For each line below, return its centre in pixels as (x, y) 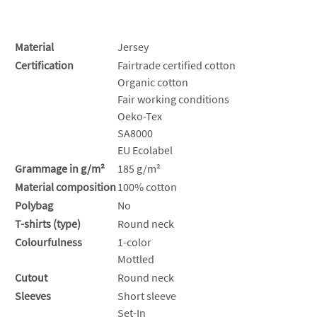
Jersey (133, 46)
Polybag (34, 205)
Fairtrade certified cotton (177, 65)
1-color (134, 242)
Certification (44, 65)
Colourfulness (48, 242)
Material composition (65, 186)
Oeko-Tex (140, 116)
